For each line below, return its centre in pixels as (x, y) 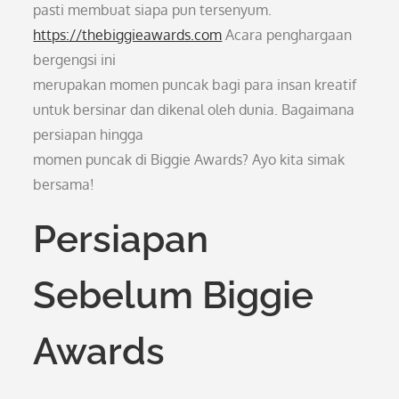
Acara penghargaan (287, 35)
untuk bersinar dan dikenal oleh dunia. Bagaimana (194, 110)
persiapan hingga (89, 134)
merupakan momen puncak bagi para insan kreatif (195, 85)
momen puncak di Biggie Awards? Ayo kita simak (189, 159)
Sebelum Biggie (174, 295)
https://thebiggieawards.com (128, 35)
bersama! (64, 184)
